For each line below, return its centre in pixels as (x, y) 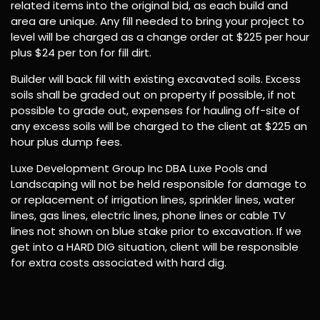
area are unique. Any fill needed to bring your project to (157, 21)
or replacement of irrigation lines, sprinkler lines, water (153, 199)
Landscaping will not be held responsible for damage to (159, 184)
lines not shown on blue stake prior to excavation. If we (156, 231)
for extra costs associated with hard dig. (119, 262)
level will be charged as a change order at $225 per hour (160, 36)
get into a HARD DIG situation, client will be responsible (155, 246)
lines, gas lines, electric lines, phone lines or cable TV (148, 215)
